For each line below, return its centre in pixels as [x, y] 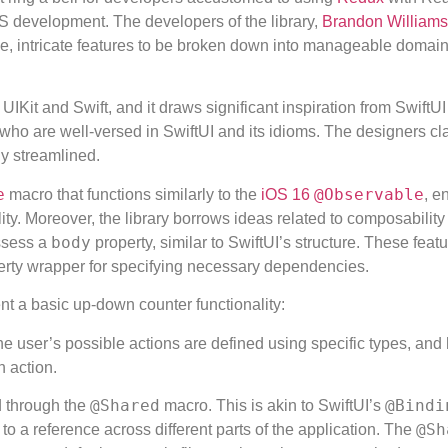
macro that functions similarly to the [133, 194]
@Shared [125, 405]
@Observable [369, 194]
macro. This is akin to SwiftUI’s [272, 405]
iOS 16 [287, 194]
